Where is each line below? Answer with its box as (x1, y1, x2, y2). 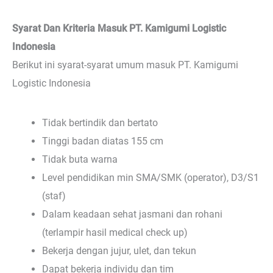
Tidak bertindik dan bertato (42, 117, 158, 129)
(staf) (42, 190, 66, 202)
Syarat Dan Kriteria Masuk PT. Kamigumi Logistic (12, 23, 226, 35)
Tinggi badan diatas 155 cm (42, 135, 164, 147)
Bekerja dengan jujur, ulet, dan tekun (42, 245, 197, 257)
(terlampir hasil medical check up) (42, 227, 188, 239)
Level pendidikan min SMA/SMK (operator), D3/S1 (42, 172, 260, 184)
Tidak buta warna (42, 154, 118, 166)
